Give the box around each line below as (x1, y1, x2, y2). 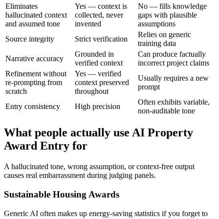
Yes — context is (75, 1, 127, 10)
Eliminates (5, 1, 38, 10)
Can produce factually (138, 49, 206, 58)
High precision (75, 102, 120, 110)
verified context (75, 58, 123, 67)
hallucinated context (5, 10, 67, 19)
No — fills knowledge (138, 1, 207, 10)
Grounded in (75, 49, 114, 58)
